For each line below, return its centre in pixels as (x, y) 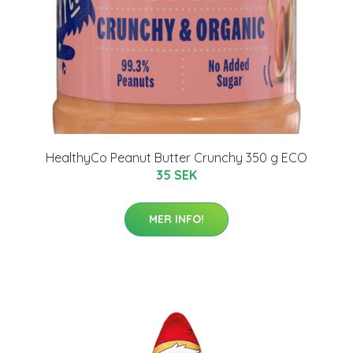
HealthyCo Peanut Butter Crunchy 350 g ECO (176, 157)
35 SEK (176, 175)
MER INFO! (176, 219)
